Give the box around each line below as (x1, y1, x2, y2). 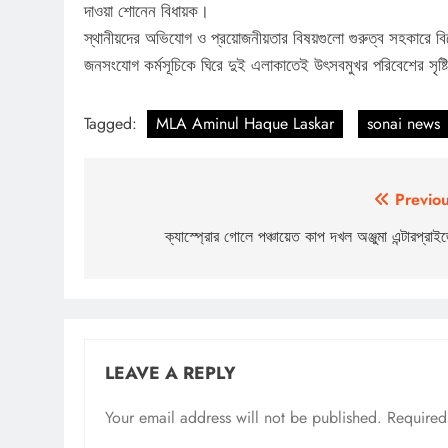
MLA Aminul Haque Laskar (156, 111, 334, 135)
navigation (103, 222, 221, 258)
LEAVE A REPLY (105, 359, 236, 386)
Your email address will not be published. (105, 405, 382, 429)
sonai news (367, 111, 440, 135)
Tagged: (84, 111, 142, 135)
